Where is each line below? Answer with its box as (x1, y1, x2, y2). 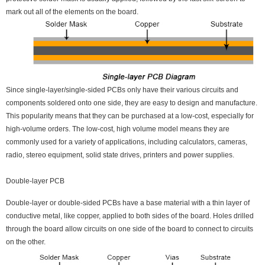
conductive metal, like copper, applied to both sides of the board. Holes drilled (6, 212, 254, 221)
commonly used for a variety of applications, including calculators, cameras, (6, 138, 247, 147)
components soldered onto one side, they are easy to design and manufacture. (6, 99, 257, 108)
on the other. (6, 238, 46, 247)
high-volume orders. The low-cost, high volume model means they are (6, 125, 230, 134)
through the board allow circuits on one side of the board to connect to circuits (6, 225, 253, 234)
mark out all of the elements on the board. (6, 8, 138, 16)
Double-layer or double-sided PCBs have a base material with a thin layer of (6, 199, 250, 208)
